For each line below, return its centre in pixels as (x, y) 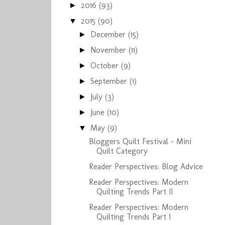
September (110, 81)
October (106, 66)
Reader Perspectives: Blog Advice (146, 166)
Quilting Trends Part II (134, 192)
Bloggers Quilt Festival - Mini (140, 141)
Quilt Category (122, 151)
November (110, 50)
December (109, 34)
